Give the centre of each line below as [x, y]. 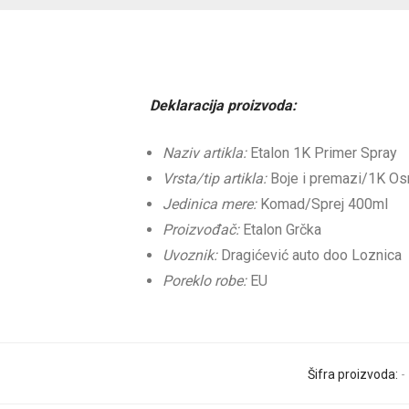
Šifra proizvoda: [354, 374]
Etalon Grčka [280, 229]
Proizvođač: [201, 229]
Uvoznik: [190, 255]
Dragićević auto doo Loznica [309, 255]
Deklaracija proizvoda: [223, 105]
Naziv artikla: [204, 152]
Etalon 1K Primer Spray [322, 152]
